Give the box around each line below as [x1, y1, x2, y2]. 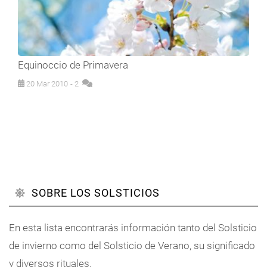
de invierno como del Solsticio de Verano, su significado [9, 239, 255, 252]
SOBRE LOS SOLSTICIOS [32, 186, 160, 199]
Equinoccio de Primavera [18, 58, 128, 71]
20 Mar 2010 [24, 79, 69, 88]
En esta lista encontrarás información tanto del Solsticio [9, 221, 257, 234]
